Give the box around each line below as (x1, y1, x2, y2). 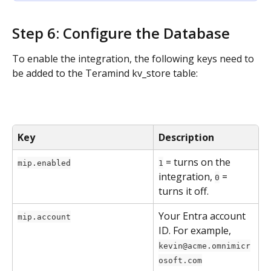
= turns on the (163, 155, 233, 169)
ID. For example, (158, 223, 233, 237)
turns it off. (158, 184, 209, 198)
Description (158, 130, 214, 144)
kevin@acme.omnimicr (158, 241, 250, 250)
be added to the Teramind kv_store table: (12, 67, 198, 80)
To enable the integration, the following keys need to (12, 52, 256, 66)
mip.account (18, 212, 71, 221)
